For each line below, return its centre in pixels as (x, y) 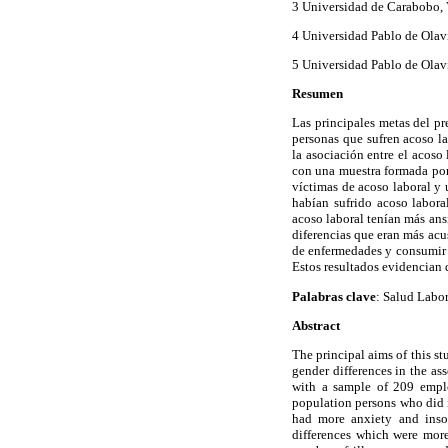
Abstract (316, 325)
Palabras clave (334, 296)
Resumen (317, 94)
